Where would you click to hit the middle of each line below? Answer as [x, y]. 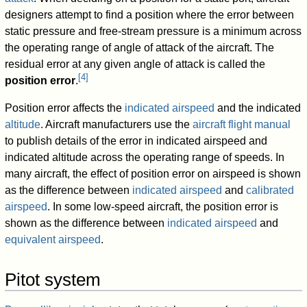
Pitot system [53, 280]
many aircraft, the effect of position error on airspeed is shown [153, 174]
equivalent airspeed [53, 240]
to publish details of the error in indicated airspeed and [136, 141]
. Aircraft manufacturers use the [117, 125]
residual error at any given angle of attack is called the [135, 64]
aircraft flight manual [242, 125]
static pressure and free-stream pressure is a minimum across [153, 32]
